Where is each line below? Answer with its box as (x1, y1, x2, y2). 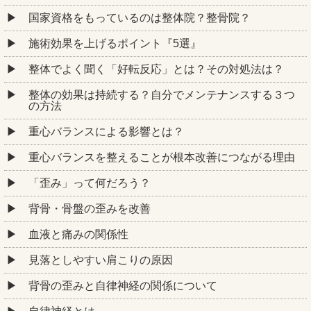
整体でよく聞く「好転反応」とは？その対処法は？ (28, 63, 284, 76)
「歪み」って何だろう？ (28, 177, 151, 190)
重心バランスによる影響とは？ (28, 126, 184, 138)
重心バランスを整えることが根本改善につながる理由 (28, 151, 295, 164)
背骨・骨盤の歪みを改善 (28, 203, 151, 215)
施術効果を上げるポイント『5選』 (28, 37, 201, 50)
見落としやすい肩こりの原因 (28, 254, 173, 267)
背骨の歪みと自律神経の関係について (28, 280, 217, 292)
